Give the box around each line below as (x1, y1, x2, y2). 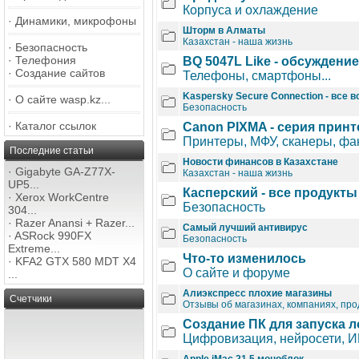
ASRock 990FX (14, 229, 91, 242)
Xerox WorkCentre (15, 191, 109, 204)
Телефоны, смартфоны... (183, 69, 331, 83)
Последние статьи (10, 145, 94, 156)
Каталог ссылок (15, 119, 96, 132)
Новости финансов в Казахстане (183, 156, 338, 167)
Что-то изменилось (183, 252, 306, 265)
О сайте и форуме (183, 266, 290, 280)
